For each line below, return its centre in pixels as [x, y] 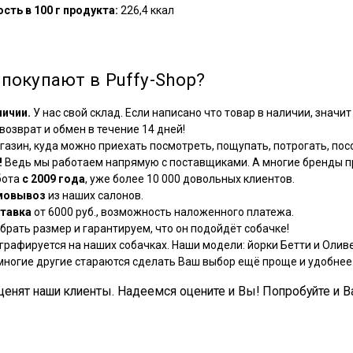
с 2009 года [54, 179]
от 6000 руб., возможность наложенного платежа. [163, 212]
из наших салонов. [95, 196]
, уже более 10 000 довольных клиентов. [190, 179]
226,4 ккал [147, 11]
